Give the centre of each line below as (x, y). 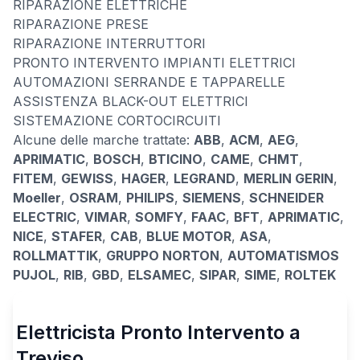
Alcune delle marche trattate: (103, 140)
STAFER (77, 236)
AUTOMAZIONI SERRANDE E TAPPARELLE (149, 82)
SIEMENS (212, 198)
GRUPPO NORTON (163, 256)
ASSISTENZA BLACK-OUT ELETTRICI (131, 101)
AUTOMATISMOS (283, 256)
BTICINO (176, 159)
